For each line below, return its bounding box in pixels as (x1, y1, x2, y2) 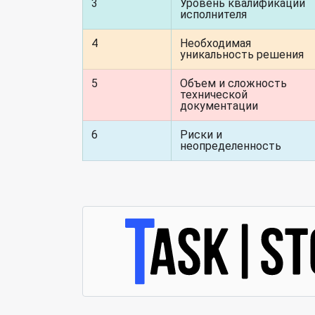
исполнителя (180, 8, 247, 21)
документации (180, 99, 258, 112)
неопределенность (180, 139, 281, 153)
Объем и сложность (180, 77, 287, 90)
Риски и (180, 128, 222, 141)
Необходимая (180, 37, 251, 50)
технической (180, 88, 247, 101)
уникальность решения (180, 48, 304, 61)
